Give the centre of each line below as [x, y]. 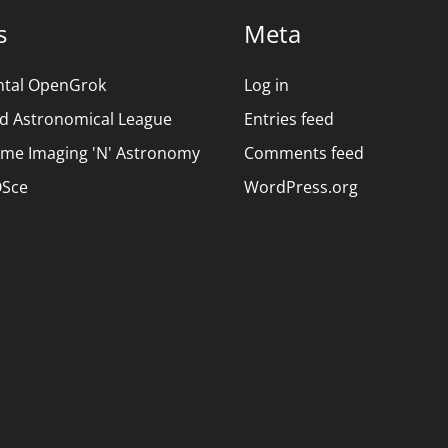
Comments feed [304, 153]
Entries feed [289, 119]
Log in [266, 85]
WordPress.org [301, 187]
